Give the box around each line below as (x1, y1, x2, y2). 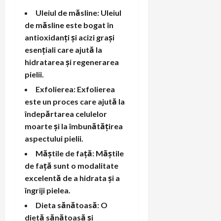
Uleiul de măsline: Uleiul (36, 7, 121, 17)
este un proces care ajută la (25, 96, 125, 106)
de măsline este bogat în (25, 20, 113, 30)
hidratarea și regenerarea (25, 57, 119, 67)
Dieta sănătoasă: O (36, 200, 108, 210)
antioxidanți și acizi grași (25, 32, 114, 42)
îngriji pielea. (25, 185, 71, 195)
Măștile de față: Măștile (36, 148, 124, 158)
